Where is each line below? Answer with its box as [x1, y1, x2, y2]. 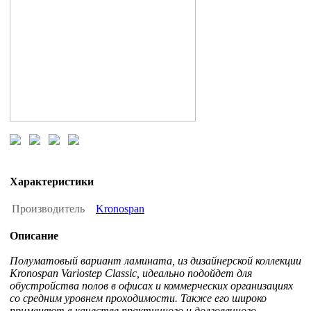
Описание [10, 230, 58, 242]
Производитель [12, 203, 87, 215]
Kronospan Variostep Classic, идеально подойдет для [10, 267, 252, 280]
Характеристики [10, 176, 94, 188]
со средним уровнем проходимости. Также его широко [10, 292, 267, 305]
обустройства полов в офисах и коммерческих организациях [10, 280, 293, 292]
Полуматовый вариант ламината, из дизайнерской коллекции [10, 255, 301, 267]
